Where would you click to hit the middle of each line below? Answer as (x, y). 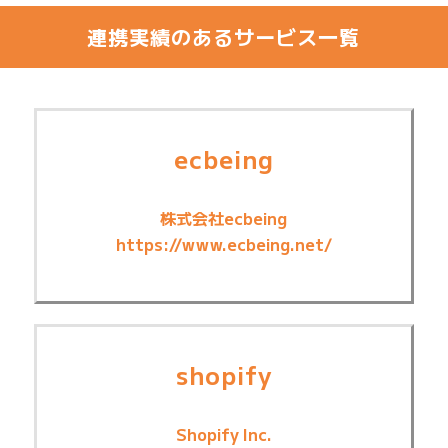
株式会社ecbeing (224, 218)
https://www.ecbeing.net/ (223, 244)
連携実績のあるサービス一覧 (224, 36)
